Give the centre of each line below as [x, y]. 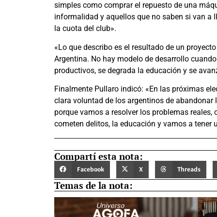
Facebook [90, 169]
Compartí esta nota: [99, 156]
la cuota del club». [85, 29]
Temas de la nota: [93, 185]
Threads [189, 169]
